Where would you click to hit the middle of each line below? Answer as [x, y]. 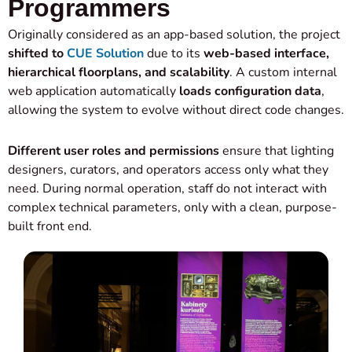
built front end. [50, 227]
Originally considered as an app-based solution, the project [174, 35]
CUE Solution [105, 54]
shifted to [36, 54]
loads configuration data [250, 92]
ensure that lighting [277, 151]
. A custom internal [283, 73]
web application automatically [93, 92]
